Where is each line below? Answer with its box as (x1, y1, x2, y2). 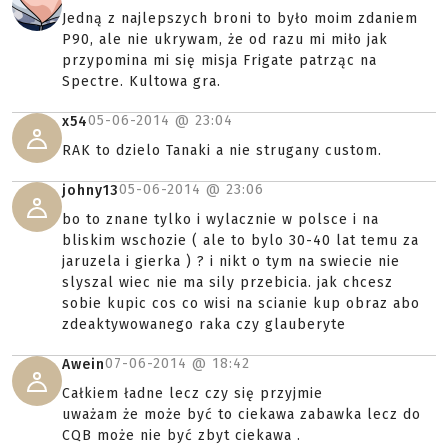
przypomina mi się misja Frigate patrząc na (62, 52, 377, 69)
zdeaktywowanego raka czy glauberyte (62, 316, 346, 333)
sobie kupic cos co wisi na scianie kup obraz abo (62, 295, 420, 312)
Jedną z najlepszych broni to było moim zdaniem (62, 10, 418, 27)
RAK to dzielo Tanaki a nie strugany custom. (62, 142, 382, 159)
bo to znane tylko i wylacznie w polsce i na (62, 211, 379, 228)
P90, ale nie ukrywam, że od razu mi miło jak (62, 31, 388, 48)
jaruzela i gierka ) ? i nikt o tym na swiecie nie (62, 253, 400, 270)
